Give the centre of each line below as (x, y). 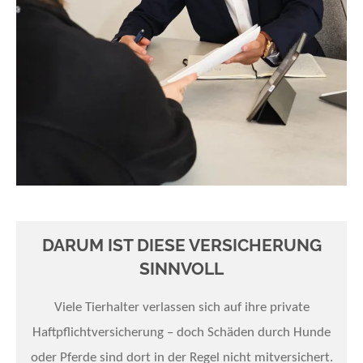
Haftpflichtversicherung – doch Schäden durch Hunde (181, 332)
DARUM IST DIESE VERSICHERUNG (181, 246)
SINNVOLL (181, 269)
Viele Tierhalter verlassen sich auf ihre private (181, 307)
